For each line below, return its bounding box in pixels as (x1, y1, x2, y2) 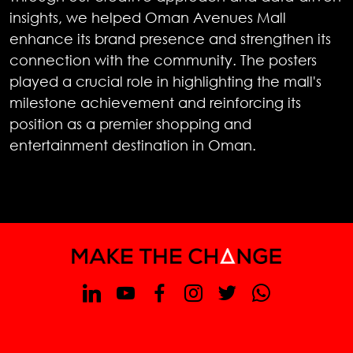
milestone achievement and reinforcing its (9, 94, 301, 111)
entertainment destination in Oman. (9, 136, 256, 154)
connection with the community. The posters (9, 51, 317, 69)
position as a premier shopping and (9, 115, 251, 132)
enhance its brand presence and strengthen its (9, 30, 331, 47)
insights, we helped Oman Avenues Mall (9, 9, 286, 26)
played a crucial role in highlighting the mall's (9, 72, 321, 90)
